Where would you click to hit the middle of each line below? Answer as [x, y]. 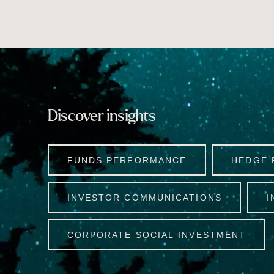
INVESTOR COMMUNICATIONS [144, 197]
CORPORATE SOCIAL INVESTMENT [157, 235]
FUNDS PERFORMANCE [127, 160]
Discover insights [102, 116]
